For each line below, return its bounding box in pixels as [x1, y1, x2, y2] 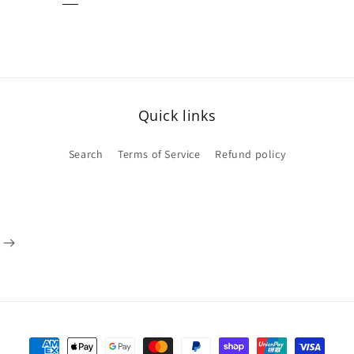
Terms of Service [118, 147, 201, 161]
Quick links [137, 106, 217, 125]
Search [68, 147, 104, 161]
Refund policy [215, 147, 286, 161]
